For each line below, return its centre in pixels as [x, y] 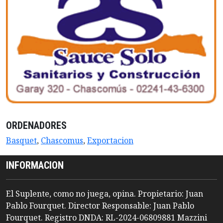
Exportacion [110, 141]
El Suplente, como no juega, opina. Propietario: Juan [105, 194]
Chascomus [62, 141]
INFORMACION [35, 166]
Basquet [21, 141]
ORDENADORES [36, 126]
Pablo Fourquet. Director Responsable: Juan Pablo [100, 206]
